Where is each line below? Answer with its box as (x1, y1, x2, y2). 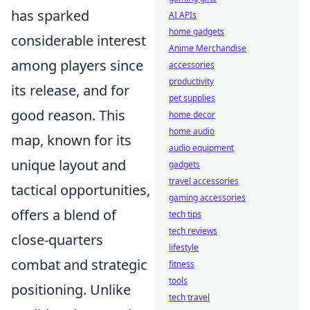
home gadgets (169, 26, 224, 37)
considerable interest (11, 31, 146, 51)
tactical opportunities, (11, 181, 150, 200)
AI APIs (169, 9, 197, 21)
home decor (169, 109, 215, 120)
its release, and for (11, 81, 129, 100)
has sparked (11, 6, 89, 26)
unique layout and (11, 156, 126, 175)
